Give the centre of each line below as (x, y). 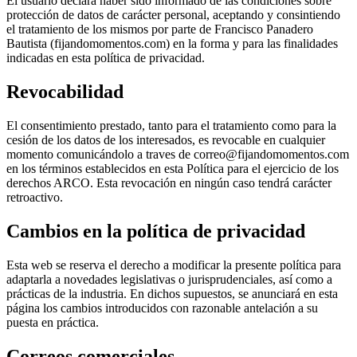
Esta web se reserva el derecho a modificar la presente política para (174, 265)
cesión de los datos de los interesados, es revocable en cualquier (166, 140)
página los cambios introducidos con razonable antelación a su (162, 308)
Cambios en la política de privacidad (156, 231)
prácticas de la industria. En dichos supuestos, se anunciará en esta (172, 293)
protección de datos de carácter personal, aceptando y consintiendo (173, 15)
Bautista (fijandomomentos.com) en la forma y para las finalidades (172, 44)
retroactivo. (35, 197)
